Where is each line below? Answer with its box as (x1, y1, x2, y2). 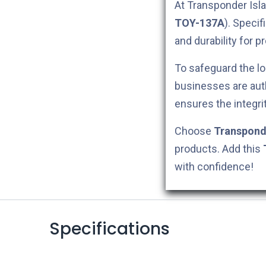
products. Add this (175, 142, 263, 155)
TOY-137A (175, 16, 224, 29)
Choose (175, 124, 214, 137)
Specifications (49, 217, 170, 240)
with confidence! (175, 160, 254, 173)
